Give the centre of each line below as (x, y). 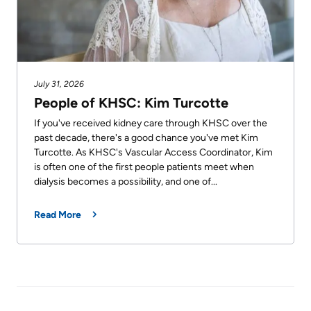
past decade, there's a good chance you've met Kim (146, 137)
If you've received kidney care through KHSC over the (151, 123)
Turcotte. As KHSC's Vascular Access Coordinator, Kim (153, 152)
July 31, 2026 (59, 84)
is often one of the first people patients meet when (144, 167)
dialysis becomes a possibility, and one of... (126, 181)
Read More (58, 215)
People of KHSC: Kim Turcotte (131, 102)
